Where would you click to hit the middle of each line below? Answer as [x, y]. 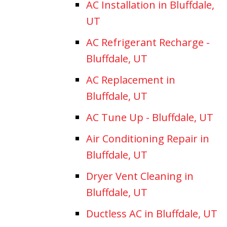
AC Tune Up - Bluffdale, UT [150, 117]
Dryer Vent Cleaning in [140, 176]
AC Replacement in [131, 80]
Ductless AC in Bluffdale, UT [152, 213]
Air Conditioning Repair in [148, 138]
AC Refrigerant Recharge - [148, 42]
